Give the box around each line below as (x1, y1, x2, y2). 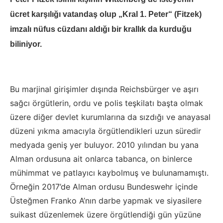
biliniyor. (10, 40, 42, 48)
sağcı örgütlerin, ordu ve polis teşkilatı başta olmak (10, 98, 203, 108)
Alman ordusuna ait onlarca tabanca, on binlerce (10, 154, 192, 164)
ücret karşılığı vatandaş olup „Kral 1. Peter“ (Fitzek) (10, 10, 202, 18)
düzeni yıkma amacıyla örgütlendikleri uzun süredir (10, 126, 201, 136)
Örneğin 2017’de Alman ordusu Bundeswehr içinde (10, 182, 198, 192)
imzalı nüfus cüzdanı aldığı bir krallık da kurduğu (10, 25, 192, 33)
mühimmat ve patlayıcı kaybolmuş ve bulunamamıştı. (10, 168, 209, 178)
